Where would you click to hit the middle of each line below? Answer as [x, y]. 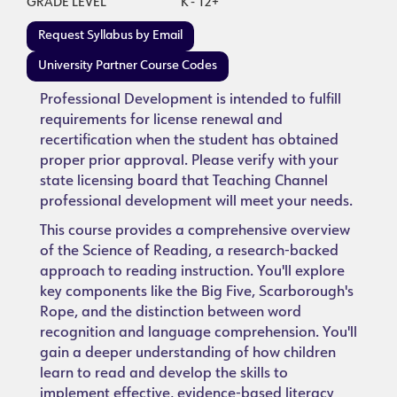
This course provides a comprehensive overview [195, 231]
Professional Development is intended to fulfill [191, 100]
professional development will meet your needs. [196, 202]
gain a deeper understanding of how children [188, 354]
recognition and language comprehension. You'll [198, 333]
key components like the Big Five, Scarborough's [197, 292]
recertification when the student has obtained [189, 141]
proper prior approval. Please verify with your [189, 161]
